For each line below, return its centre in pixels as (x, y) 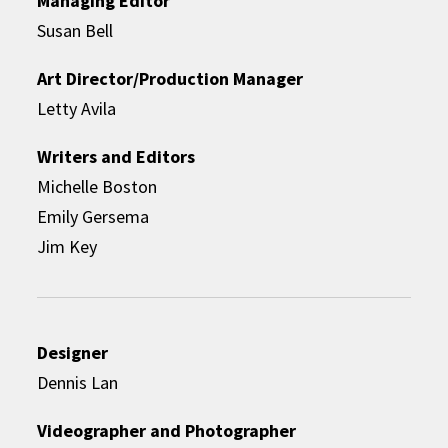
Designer (73, 353)
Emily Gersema (93, 217)
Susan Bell (75, 31)
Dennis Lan (78, 383)
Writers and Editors (116, 157)
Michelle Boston (97, 187)
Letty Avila (77, 109)
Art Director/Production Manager (170, 79)
